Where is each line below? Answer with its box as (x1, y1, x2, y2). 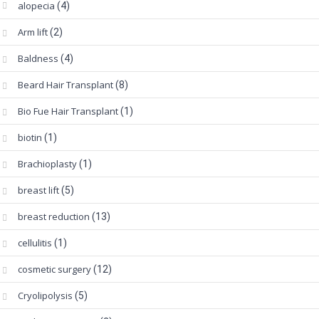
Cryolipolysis (18, 289, 73, 303)
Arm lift (18, 26, 48, 39)
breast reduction (18, 210, 90, 224)
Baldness (18, 52, 58, 66)
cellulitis (18, 236, 52, 250)
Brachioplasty (18, 157, 77, 171)
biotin (18, 131, 42, 145)
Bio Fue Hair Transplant (18, 105, 118, 118)
